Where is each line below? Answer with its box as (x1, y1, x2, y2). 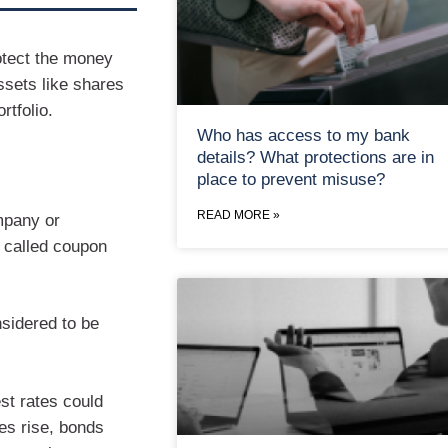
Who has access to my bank (196, 125, 410, 145)
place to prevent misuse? (196, 169, 385, 189)
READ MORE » (196, 207, 280, 222)
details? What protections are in (196, 147, 434, 167)
